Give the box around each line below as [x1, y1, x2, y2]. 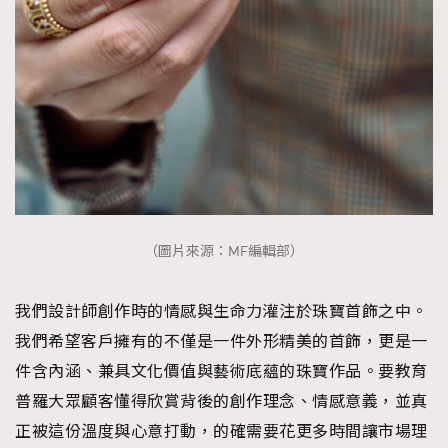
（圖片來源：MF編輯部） [144, 241, 304, 261]
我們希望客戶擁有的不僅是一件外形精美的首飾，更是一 [15, 331, 428, 352]
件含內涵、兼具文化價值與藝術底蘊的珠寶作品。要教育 [15, 361, 428, 382]
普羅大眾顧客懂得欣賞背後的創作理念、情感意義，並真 [15, 391, 428, 412]
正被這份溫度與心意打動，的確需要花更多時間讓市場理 [15, 421, 428, 442]
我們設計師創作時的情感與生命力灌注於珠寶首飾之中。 [15, 301, 428, 322]
